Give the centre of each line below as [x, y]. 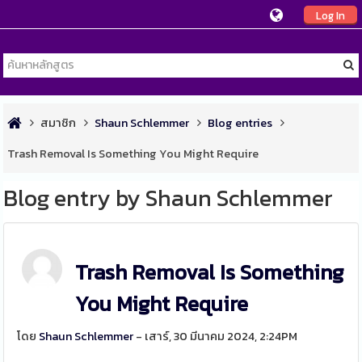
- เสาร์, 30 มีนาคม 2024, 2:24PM [216, 336]
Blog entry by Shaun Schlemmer [168, 198]
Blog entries [240, 123]
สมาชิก [59, 123]
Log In [330, 15]
